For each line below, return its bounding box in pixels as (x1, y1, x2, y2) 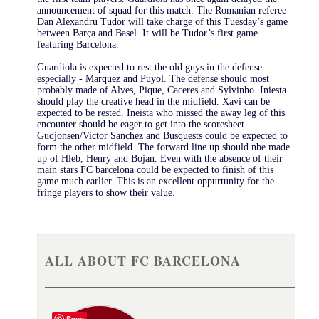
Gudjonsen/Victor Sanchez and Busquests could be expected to (36, 130, 288, 141)
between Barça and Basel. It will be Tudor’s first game (36, 27, 258, 38)
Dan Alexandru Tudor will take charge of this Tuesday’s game (36, 16, 288, 27)
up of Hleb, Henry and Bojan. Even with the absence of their (36, 152, 283, 164)
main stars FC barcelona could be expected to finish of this (36, 164, 273, 175)
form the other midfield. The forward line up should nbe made (36, 141, 290, 152)
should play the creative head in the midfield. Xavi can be (36, 95, 270, 107)
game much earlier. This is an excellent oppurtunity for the (36, 175, 274, 187)
